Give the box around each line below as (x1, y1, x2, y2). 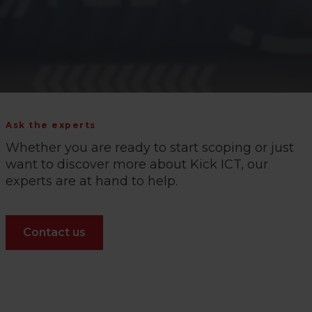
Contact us (23, 226, 86, 240)
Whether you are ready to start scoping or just (6, 140, 294, 156)
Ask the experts (6, 120, 96, 131)
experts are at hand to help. (6, 173, 178, 189)
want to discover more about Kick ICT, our (6, 157, 268, 173)
